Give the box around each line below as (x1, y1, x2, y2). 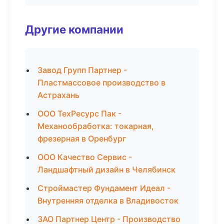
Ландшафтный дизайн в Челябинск (37, 164, 175, 174)
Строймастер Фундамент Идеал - (37, 183, 170, 193)
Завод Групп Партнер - (37, 65, 127, 75)
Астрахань (37, 90, 79, 100)
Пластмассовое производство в (37, 77, 165, 87)
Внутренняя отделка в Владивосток (37, 195, 178, 205)
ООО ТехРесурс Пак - (37, 108, 121, 118)
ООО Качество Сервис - (37, 152, 132, 162)
